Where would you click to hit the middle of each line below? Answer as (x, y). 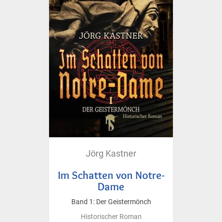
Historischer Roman (111, 217)
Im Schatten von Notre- (111, 175)
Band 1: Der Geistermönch (111, 202)
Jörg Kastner (111, 153)
